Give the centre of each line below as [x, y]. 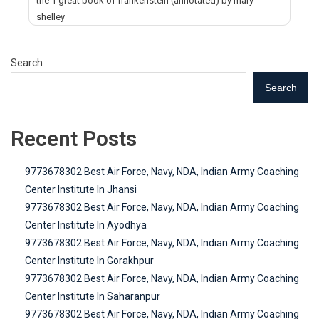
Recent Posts [74, 138]
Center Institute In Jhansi [81, 189]
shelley [51, 17]
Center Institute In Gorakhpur [89, 261]
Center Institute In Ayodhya [86, 225]
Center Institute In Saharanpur [93, 296]
